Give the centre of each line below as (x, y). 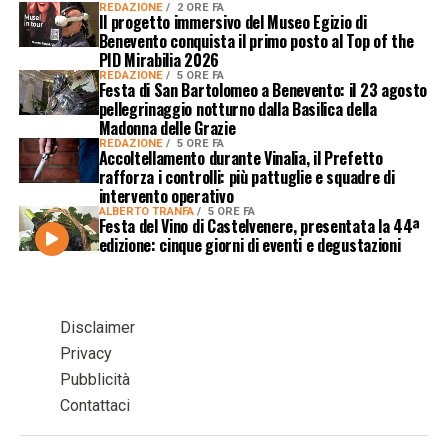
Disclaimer (97, 328)
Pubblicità (94, 380)
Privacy (85, 354)
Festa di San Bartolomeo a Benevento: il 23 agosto (262, 90)
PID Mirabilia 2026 (158, 60)
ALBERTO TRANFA (147, 212)
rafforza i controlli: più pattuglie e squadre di (246, 177)
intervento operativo (166, 196)
